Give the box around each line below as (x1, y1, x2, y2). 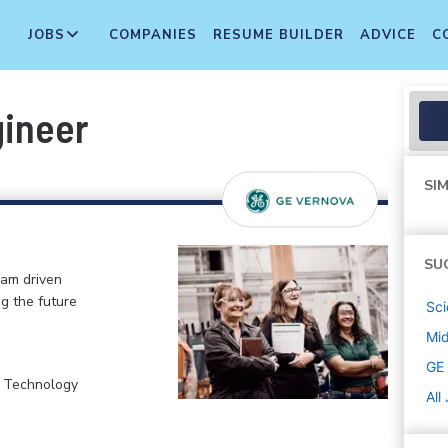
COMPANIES (109, 26, 197, 44)
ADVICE (360, 26, 416, 44)
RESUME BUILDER (213, 26, 344, 44)
